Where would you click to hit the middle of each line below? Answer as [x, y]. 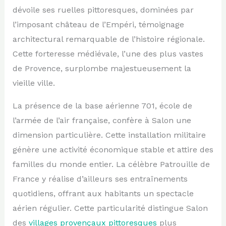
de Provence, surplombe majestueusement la [102, 68]
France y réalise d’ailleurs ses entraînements [100, 179]
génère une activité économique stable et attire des [113, 149]
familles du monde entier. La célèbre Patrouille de [111, 164]
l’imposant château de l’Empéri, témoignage [98, 24]
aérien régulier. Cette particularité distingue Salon [110, 208]
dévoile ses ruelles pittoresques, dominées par [103, 10]
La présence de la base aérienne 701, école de [102, 105]
